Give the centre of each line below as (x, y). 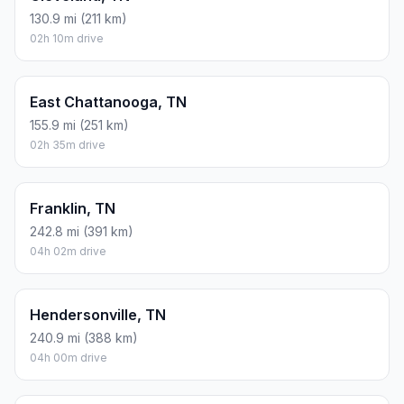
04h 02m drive (68, 252)
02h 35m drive (68, 145)
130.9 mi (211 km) (78, 19)
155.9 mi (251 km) (79, 125)
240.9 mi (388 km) (84, 338)
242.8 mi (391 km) (82, 232)
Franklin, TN (73, 209)
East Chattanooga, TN (108, 102)
